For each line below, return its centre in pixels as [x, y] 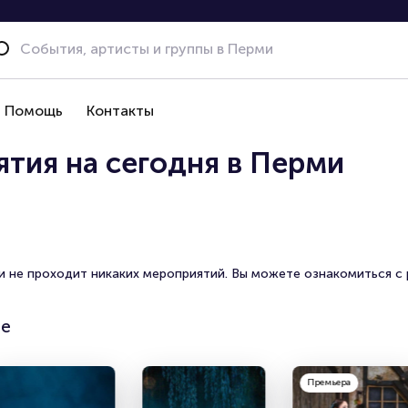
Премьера [329, 382]
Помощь [34, 111]
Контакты [120, 111]
